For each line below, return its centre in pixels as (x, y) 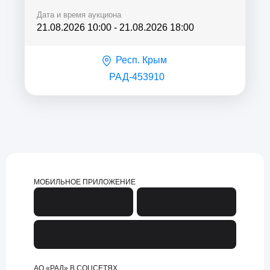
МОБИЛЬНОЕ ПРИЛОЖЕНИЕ (85, 182)
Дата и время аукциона (79, 15)
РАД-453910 (137, 77)
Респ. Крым (141, 60)
